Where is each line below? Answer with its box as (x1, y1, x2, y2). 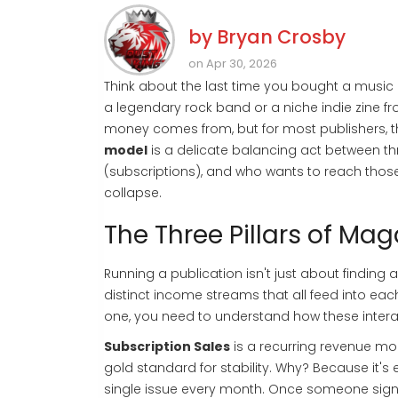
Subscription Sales (104, 338, 230, 356)
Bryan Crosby (217, 24, 346, 51)
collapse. (104, 184, 162, 203)
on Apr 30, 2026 (188, 55, 277, 73)
